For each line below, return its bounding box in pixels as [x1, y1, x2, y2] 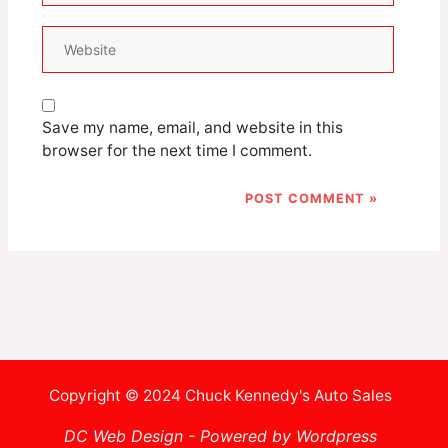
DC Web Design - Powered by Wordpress [63, 425, 377, 446]
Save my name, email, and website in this [41, 118, 343, 138]
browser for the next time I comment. [41, 141, 312, 161]
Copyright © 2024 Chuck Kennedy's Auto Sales [48, 386, 392, 406]
